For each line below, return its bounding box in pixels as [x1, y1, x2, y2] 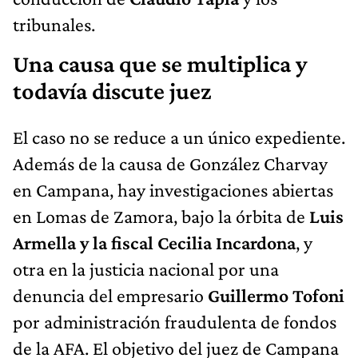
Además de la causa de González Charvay [13, 152, 328, 174]
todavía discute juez [13, 77, 212, 105]
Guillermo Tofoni [208, 284, 344, 306]
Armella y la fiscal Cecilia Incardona [13, 231, 296, 253]
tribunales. [13, 13, 95, 35]
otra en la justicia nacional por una [13, 257, 279, 280]
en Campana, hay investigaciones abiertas [13, 178, 333, 201]
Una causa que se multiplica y [13, 50, 307, 78]
